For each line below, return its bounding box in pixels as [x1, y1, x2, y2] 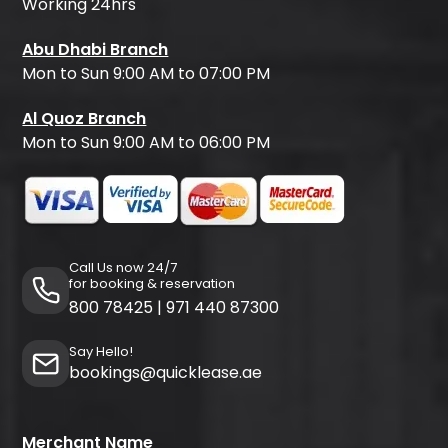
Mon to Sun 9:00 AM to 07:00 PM [22, 62, 271, 86]
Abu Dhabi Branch [22, 38, 169, 62]
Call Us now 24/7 [69, 258, 178, 278]
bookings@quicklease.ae [69, 361, 263, 385]
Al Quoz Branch [22, 107, 147, 131]
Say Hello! [69, 342, 134, 362]
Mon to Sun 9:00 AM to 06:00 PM [22, 131, 271, 155]
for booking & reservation [69, 274, 236, 294]
